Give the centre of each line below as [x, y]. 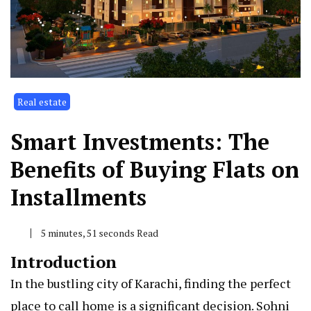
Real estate [42, 102]
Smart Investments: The [140, 142]
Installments [78, 197]
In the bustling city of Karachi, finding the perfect [151, 284]
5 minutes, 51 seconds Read [100, 233]
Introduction [64, 262]
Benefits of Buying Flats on [155, 170]
